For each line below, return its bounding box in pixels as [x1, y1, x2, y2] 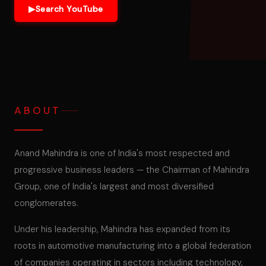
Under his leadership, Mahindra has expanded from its [14, 223, 230, 235]
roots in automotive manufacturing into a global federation [14, 240, 251, 252]
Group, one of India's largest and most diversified [14, 180, 214, 192]
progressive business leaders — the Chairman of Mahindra [14, 164, 249, 176]
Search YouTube [35, 4, 103, 14]
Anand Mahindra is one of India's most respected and [14, 147, 230, 159]
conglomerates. [14, 197, 78, 209]
